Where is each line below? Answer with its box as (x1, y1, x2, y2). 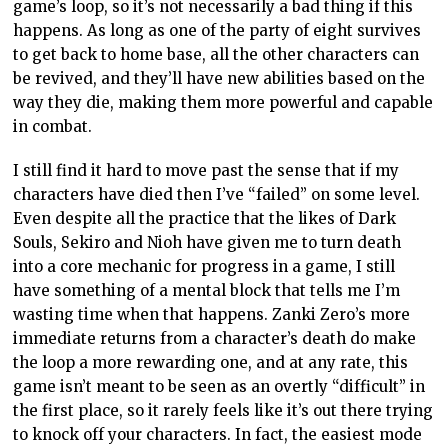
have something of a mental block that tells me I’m (13, 281, 401, 301)
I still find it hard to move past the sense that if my (13, 161, 400, 181)
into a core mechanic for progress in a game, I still (13, 257, 396, 277)
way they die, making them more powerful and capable (13, 93, 434, 113)
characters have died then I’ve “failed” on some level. (13, 185, 421, 205)
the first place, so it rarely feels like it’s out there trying (13, 401, 434, 421)
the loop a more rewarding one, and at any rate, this (13, 353, 409, 373)
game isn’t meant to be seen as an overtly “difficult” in (13, 377, 426, 397)
